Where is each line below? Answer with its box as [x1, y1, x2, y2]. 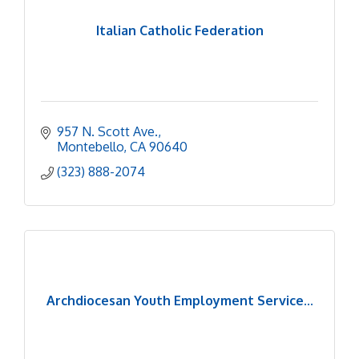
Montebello [57, 138, 123, 155]
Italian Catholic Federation [95, 22, 264, 38]
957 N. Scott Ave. [57, 123, 158, 139]
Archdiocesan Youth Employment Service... [46, 292, 313, 309]
